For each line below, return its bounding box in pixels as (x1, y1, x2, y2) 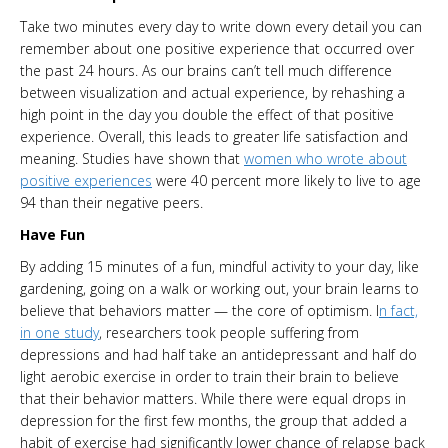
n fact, (379, 301, 418, 321)
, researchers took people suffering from (99, 323, 359, 343)
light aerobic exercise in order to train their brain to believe (20, 367, 399, 387)
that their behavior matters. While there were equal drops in (20, 389, 406, 409)
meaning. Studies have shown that (20, 149, 244, 169)
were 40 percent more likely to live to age (152, 171, 421, 191)
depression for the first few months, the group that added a (20, 411, 407, 431)
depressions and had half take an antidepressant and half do (20, 345, 417, 365)
